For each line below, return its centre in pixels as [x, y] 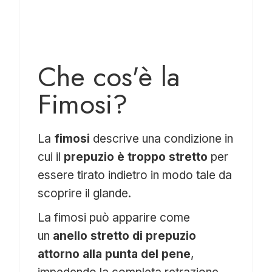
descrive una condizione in [162, 139]
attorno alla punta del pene [114, 254]
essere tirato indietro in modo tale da [135, 175]
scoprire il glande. [85, 194]
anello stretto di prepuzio [125, 236]
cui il [51, 157]
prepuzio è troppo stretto [136, 157]
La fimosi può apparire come [114, 218]
